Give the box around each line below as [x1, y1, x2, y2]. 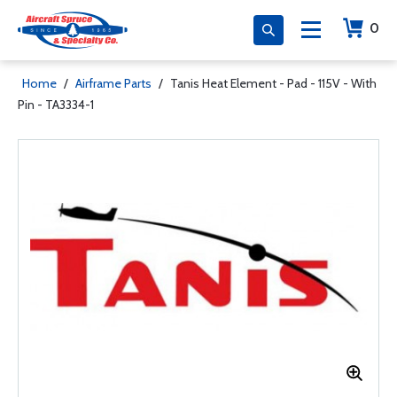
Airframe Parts [75, 75, 152, 91]
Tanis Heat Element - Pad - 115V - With [170, 75, 377, 91]
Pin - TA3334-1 [18, 97, 94, 113]
